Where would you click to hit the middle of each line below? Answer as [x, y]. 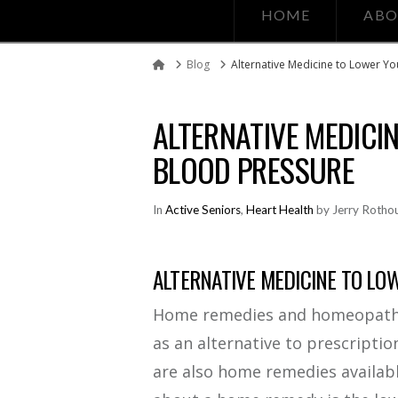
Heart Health [280, 209]
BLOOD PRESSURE [254, 169]
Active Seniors [203, 209]
